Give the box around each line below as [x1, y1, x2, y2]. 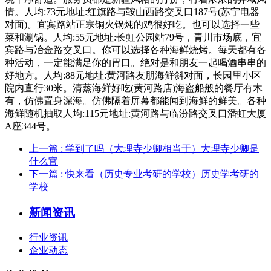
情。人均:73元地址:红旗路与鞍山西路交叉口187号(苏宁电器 [5, 6, 260, 17]
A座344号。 [5, 120, 56, 131]
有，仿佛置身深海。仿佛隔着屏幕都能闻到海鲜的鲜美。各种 [5, 95, 266, 106]
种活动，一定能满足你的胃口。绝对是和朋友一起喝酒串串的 [5, 57, 266, 68]
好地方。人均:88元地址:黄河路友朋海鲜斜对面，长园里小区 [5, 70, 261, 80]
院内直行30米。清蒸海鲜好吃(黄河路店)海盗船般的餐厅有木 [5, 82, 263, 93]
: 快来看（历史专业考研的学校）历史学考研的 [60, 168, 259, 179]
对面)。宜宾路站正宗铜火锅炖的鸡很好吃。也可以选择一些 [5, 19, 260, 30]
